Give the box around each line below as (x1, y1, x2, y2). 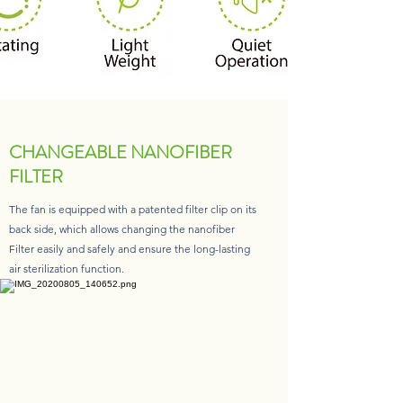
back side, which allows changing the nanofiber (9, 222, 235, 236)
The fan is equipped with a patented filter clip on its (9, 202, 256, 216)
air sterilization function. (9, 262, 124, 275)
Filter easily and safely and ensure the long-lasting (9, 242, 250, 255)
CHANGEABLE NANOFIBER (9, 139, 232, 166)
